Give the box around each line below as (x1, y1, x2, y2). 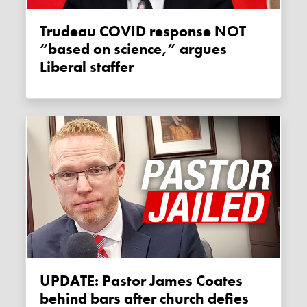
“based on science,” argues (40, 39, 228, 59)
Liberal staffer (40, 57, 134, 77)
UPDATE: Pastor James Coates (40, 271, 51, 291)
